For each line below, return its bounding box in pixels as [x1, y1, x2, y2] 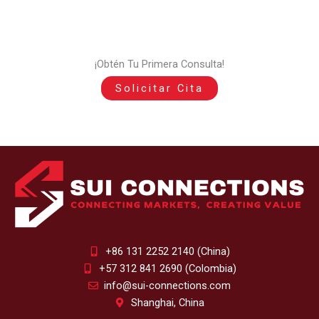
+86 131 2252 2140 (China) [105, 245, 230, 258]
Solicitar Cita [115, 82, 204, 95]
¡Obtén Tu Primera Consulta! [95, 58, 224, 71]
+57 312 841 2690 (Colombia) [98, 262, 236, 276]
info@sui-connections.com [104, 279, 231, 293]
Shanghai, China [130, 296, 204, 310]
